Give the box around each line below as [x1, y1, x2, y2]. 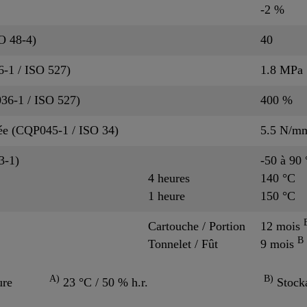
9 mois [260, 236, 297, 251]
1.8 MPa [260, 62, 303, 77]
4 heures [148, 171, 190, 185]
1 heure [148, 188, 185, 203]
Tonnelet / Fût [148, 236, 218, 251]
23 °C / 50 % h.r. [60, 275, 148, 289]
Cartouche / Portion [148, 219, 245, 233]
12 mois [260, 219, 304, 233]
